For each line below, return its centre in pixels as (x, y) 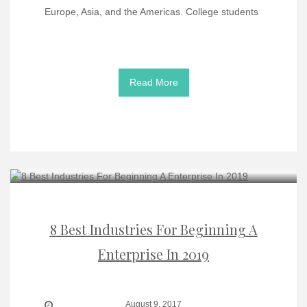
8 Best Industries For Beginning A (153, 230)
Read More (153, 82)
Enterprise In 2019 (153, 254)
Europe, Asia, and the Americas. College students (151, 11)
